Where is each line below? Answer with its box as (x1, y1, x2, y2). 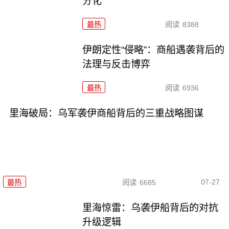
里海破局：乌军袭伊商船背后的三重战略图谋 (9, 107, 203, 119)
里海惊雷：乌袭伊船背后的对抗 (82, 202, 219, 214)
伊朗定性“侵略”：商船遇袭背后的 (82, 44, 225, 56)
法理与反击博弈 (82, 59, 151, 70)
